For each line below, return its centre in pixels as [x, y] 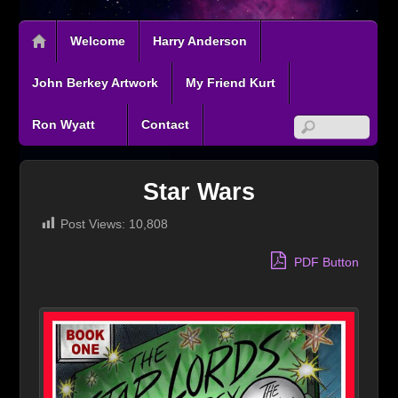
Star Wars [199, 192]
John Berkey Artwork [96, 83]
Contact [166, 124]
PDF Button [325, 263]
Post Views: [92, 224]
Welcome [98, 41]
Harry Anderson [200, 41]
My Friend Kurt [231, 83]
